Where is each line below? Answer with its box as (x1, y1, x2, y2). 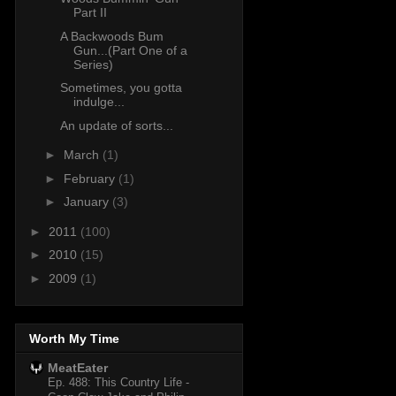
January (63, 194, 112, 209)
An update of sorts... (59, 118, 173, 133)
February (63, 171, 118, 186)
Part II (72, 5, 107, 20)
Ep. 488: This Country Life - (48, 376, 189, 390)
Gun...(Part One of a (72, 42, 187, 57)
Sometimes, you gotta (59, 80, 182, 95)
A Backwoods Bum (59, 28, 164, 43)
